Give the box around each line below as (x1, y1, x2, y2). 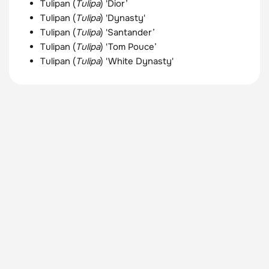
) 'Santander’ (100, 26, 155, 38)
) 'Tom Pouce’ (100, 40, 157, 53)
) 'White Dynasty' (100, 55, 174, 67)
